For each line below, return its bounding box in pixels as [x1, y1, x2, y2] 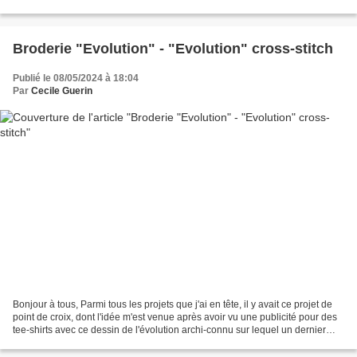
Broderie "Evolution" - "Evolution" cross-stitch [13, 41, 333, 57]
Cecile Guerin [31, 85, 92, 97]
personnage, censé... [13, 336, 104, 348]
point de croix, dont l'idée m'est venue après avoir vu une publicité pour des [13, 311, 337, 323]
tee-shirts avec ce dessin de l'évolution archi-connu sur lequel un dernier [13, 324, 326, 335]
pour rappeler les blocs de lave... [13, 2, 154, 14]
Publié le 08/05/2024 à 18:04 [13, 73, 139, 84]
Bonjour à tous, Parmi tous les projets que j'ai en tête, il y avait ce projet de [13, 298, 332, 310]
